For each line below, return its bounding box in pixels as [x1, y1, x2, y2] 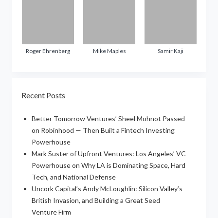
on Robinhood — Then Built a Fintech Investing [31, 126, 175, 135]
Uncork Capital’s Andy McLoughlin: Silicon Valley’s [31, 184, 182, 193]
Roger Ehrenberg [25, 47, 70, 55]
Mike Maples [92, 47, 126, 55]
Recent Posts [21, 91, 65, 100]
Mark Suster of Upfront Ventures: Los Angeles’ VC [31, 149, 186, 158]
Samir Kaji [158, 47, 184, 55]
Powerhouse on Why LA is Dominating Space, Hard [31, 161, 185, 170]
